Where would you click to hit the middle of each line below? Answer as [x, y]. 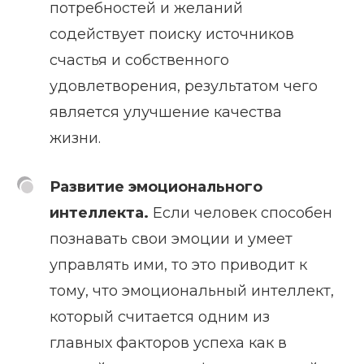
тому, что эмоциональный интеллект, [192, 291]
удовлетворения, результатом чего [184, 87]
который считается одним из [160, 317]
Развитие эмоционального [156, 187]
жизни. [75, 139]
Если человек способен [240, 213]
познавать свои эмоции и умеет [171, 239]
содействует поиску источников [172, 35]
